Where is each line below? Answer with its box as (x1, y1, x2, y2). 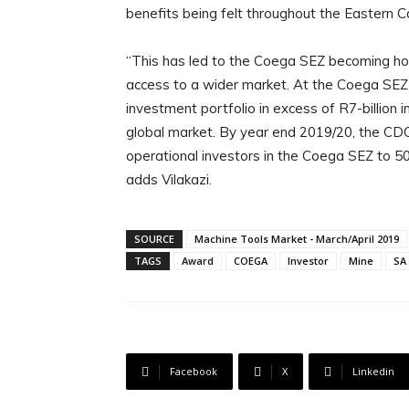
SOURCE (134, 232, 174, 246)
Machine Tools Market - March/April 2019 (194, 232, 399, 246)
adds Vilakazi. (126, 171, 212, 188)
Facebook (170, 364, 217, 378)
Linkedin (352, 364, 394, 378)
